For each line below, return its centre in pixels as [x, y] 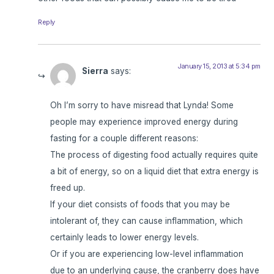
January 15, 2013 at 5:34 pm [219, 66]
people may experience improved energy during [144, 122]
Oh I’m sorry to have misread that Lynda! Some [142, 106]
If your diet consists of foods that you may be [140, 205]
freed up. [68, 188]
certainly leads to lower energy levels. [125, 238]
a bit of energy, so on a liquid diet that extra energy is [155, 172]
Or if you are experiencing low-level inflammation [147, 254]
